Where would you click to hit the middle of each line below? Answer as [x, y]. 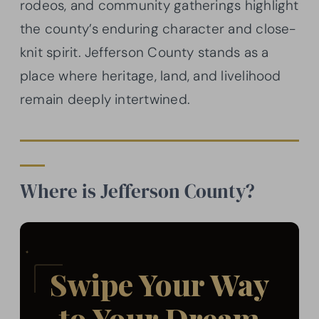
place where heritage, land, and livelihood [151, 75]
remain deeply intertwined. [105, 99]
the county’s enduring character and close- [158, 28]
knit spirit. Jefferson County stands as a [145, 52]
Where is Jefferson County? [137, 191]
